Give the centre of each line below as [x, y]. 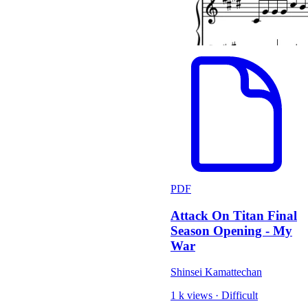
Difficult [240, 296]
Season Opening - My [231, 230]
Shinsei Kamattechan [216, 272]
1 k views [191, 296]
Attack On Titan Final [234, 215]
